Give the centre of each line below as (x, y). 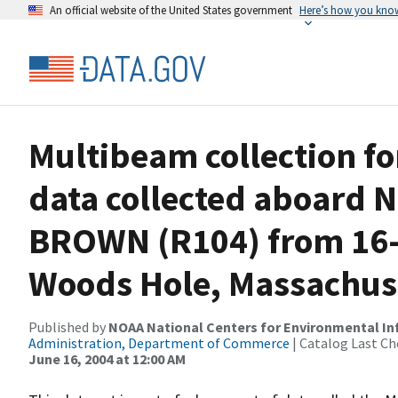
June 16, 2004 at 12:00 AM (107, 359)
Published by (68, 327)
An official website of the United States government (171, 10)
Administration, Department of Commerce (159, 343)
